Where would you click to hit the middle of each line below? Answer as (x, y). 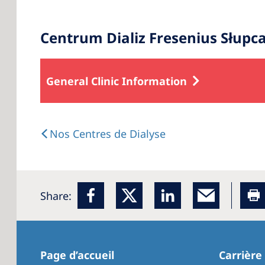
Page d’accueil (79, 255)
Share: (56, 195)
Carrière (240, 255)
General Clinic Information (117, 81)
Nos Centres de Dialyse (108, 134)
